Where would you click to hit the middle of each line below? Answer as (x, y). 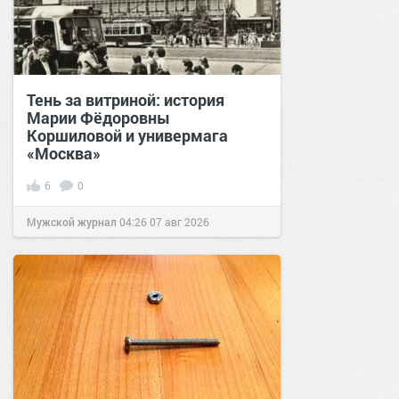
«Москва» (64, 153)
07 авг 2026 (179, 222)
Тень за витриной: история (126, 100)
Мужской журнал (72, 222)
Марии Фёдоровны (98, 118)
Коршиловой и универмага (127, 135)
